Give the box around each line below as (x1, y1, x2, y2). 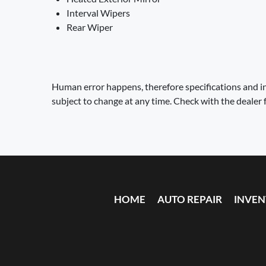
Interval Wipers (66, 7, 130, 18)
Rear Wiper (66, 21, 113, 33)
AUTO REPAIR (157, 193, 222, 205)
